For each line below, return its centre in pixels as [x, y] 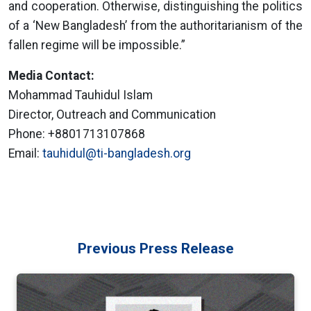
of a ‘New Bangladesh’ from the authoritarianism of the [155, 26]
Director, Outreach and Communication [112, 115]
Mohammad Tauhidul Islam [81, 95]
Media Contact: [51, 76]
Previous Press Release [155, 249]
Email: [25, 153]
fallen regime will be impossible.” [97, 45]
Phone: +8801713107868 [77, 134]
